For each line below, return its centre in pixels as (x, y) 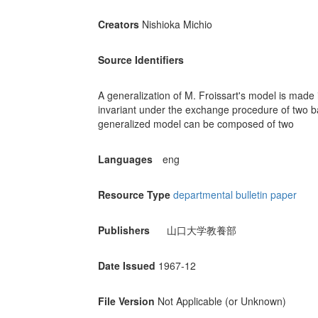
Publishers (124, 230)
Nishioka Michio (177, 24)
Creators (118, 24)
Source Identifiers (141, 60)
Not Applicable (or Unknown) (221, 301)
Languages (125, 159)
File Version (126, 301)
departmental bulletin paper (235, 195)
